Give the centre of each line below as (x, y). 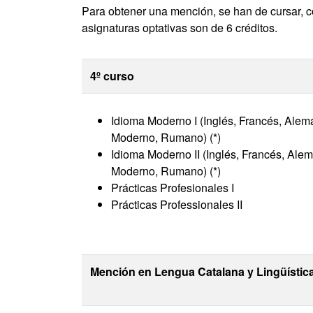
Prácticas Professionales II (177, 204)
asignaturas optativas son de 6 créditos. (180, 28)
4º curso (112, 76)
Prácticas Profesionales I (173, 188)
